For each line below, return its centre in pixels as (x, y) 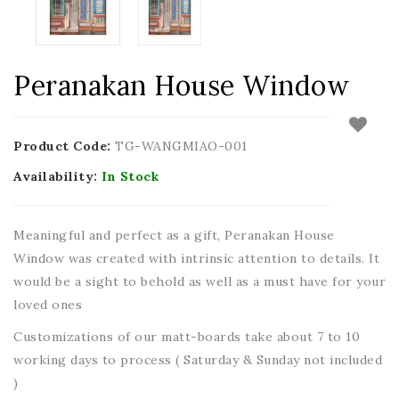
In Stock (130, 176)
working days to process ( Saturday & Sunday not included (198, 360)
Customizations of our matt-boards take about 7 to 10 (187, 337)
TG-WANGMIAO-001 (181, 146)
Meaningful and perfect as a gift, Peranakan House (174, 235)
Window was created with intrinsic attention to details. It (196, 258)
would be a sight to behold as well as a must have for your (199, 281)
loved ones (48, 305)
